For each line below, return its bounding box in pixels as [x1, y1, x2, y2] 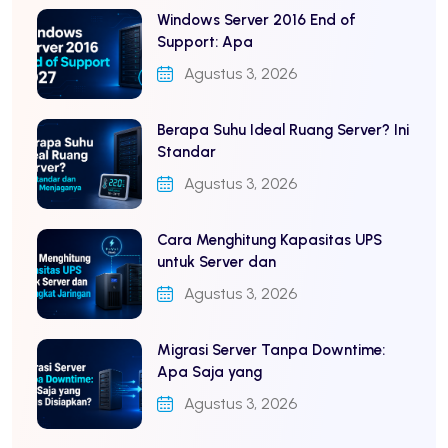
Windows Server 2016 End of [157, 10, 356, 29]
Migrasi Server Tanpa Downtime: [157, 340, 385, 359]
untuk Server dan [157, 252, 276, 271]
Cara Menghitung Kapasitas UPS [157, 230, 382, 249]
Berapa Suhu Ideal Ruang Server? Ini [157, 120, 409, 139]
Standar [157, 142, 216, 161]
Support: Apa [157, 32, 253, 51]
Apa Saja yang [157, 362, 262, 381]
